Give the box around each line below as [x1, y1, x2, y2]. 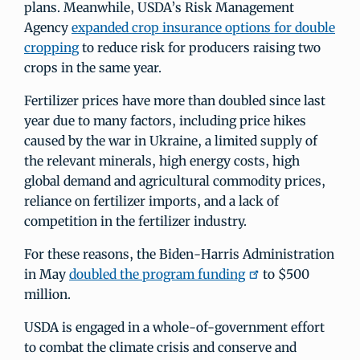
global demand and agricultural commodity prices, [24, 173, 325, 189]
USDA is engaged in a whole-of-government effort [24, 319, 325, 335]
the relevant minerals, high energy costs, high [24, 153, 300, 169]
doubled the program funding [69, 266, 245, 282]
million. [24, 286, 71, 302]
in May [24, 266, 69, 282]
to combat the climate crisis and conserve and [24, 339, 297, 355]
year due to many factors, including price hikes [24, 112, 306, 129]
